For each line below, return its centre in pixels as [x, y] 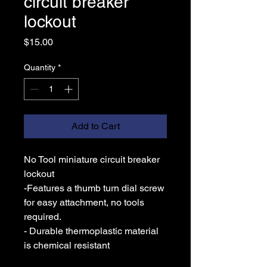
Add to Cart [95, 126]
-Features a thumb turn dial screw [94, 188]
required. [43, 217]
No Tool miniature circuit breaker [92, 160]
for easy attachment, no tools [84, 203]
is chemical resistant [67, 246]
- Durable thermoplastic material [91, 231]
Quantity [40, 68]
